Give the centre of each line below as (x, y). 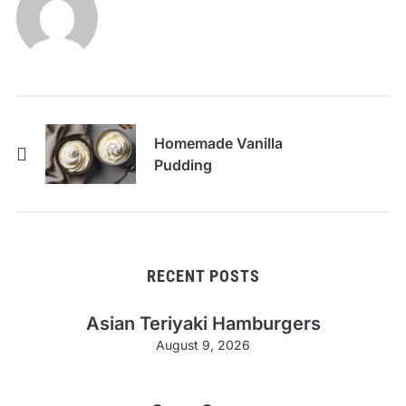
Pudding (183, 165)
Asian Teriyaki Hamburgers (203, 324)
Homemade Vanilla (218, 144)
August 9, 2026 (203, 345)
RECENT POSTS (203, 276)
